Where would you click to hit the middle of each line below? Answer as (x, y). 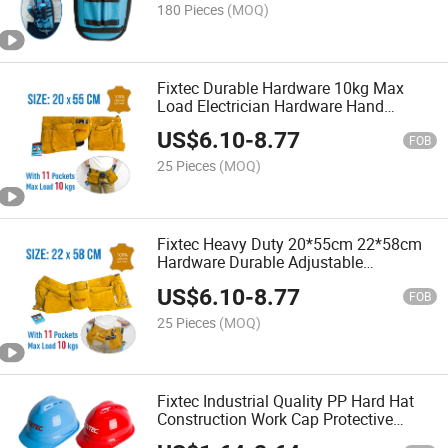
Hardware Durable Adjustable (260, 262)
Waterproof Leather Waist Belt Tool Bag (296, 280)
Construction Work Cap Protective (275, 418)
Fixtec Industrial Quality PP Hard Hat (286, 400)
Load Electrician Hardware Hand (271, 105)
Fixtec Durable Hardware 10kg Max (281, 87)
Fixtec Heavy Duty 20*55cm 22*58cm (290, 244)
